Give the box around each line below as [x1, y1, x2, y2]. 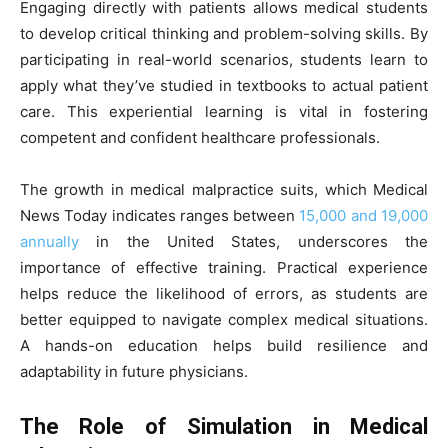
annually [20, 231, 79, 251]
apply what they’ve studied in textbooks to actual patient [20, 75, 428, 95]
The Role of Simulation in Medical [20, 413, 428, 439]
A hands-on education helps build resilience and [20, 335, 428, 355]
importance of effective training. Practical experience [20, 257, 428, 277]
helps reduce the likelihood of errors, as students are [20, 283, 428, 303]
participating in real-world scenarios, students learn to [20, 49, 428, 69]
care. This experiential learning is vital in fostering [20, 101, 428, 121]
